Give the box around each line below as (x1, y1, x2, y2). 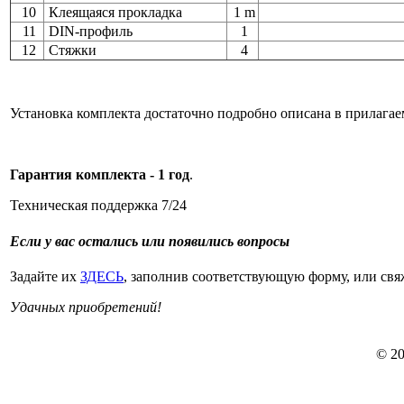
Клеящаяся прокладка (45, 5, 182, 21)
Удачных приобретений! (10, 298, 161, 315)
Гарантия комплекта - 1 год (10, 167, 189, 183)
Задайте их (10, 268, 80, 284)
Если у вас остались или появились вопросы (10, 233, 289, 249)
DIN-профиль (45, 23, 133, 40)
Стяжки (45, 42, 96, 59)
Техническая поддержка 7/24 (10, 197, 187, 214)
